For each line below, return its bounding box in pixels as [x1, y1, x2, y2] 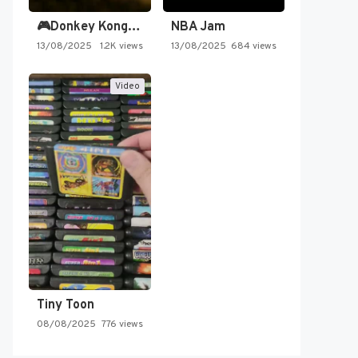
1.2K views [99, 40, 143, 54]
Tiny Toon [37, 297, 94, 314]
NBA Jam [170, 19, 225, 36]
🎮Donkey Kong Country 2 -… [128, 19, 141, 36]
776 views [101, 318, 143, 332]
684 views [231, 40, 276, 54]
